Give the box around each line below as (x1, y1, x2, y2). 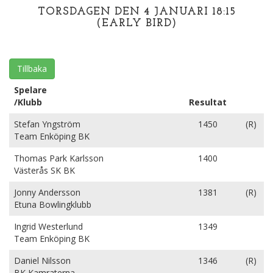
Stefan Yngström (14, 118, 80, 130)
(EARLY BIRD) (96, 18, 177, 29)
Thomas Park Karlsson (14, 152, 104, 164)
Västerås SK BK (14, 165, 75, 176)
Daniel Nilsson (14, 255, 71, 266)
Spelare (14, 84, 47, 96)
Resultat (189, 96, 227, 108)
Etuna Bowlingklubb (14, 199, 91, 210)
